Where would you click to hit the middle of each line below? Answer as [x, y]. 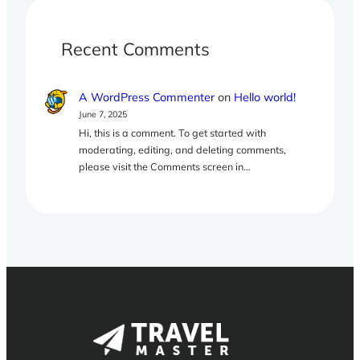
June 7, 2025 [103, 114]
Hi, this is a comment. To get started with [173, 133]
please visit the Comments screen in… [165, 167]
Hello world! [265, 97]
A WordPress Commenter [147, 97]
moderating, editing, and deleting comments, [183, 150]
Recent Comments [135, 48]
